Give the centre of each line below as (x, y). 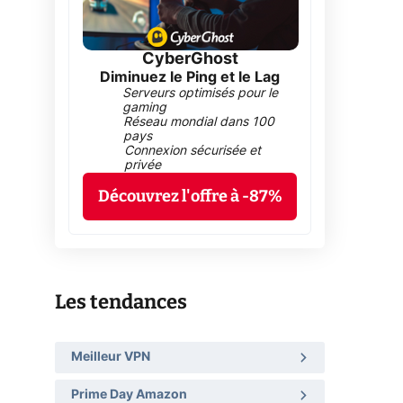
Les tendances (121, 302)
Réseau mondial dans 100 (199, 122)
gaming (145, 108)
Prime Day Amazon (129, 394)
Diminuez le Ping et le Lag (190, 77)
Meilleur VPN (111, 357)
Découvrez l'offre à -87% (190, 196)
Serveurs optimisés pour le (201, 94)
